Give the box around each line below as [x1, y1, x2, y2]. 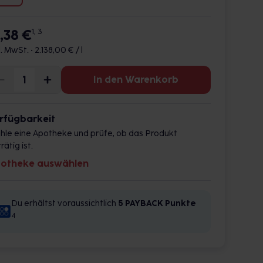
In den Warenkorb [93, 74, 178, 85]
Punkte [165, 198, 196, 208]
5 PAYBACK [118, 198, 163, 208]
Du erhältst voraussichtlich [11, 198, 118, 208]
